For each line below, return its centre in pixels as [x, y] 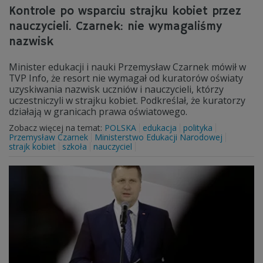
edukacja [160, 128]
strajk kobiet [32, 146]
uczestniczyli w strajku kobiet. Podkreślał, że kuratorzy [127, 100]
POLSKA [120, 128]
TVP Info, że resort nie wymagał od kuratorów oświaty [126, 78]
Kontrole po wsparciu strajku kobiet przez [125, 11]
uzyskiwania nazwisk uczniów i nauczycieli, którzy [116, 89]
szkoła [75, 146]
